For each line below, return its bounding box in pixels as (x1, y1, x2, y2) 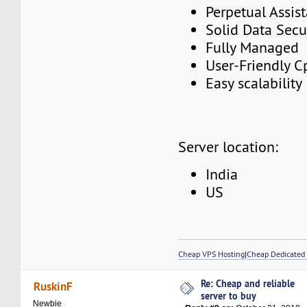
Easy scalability (206, 74, 303, 93)
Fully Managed (206, 38, 299, 58)
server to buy (201, 289, 257, 303)
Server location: (178, 137, 279, 156)
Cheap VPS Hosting (178, 249, 245, 260)
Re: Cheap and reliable (201, 277, 295, 291)
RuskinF (33, 278, 73, 294)
